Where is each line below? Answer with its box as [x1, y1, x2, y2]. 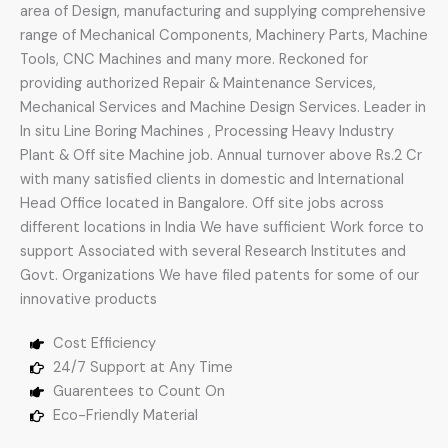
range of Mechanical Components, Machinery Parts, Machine [20, 26, 428, 45]
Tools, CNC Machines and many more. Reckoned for [20, 50, 368, 69]
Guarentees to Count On [52, 382, 225, 401]
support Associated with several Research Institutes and [20, 242, 406, 261]
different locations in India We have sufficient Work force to [20, 218, 424, 237]
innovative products [20, 290, 157, 309]
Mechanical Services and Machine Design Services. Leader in [20, 98, 426, 117]
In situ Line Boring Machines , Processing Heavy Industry [20, 122, 394, 141]
